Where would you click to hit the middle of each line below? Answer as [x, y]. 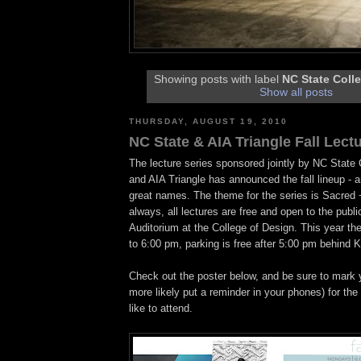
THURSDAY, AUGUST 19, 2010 [208, 121]
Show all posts [297, 92]
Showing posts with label [218, 79]
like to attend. [161, 309]
